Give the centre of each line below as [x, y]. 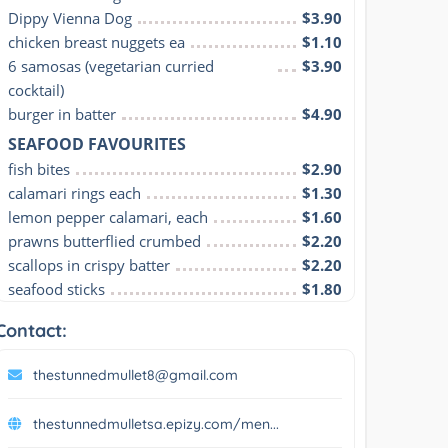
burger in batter [62, 113]
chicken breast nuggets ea [97, 41]
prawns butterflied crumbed [105, 240]
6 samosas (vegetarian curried [111, 65]
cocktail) [36, 89]
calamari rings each [75, 192]
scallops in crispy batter [89, 264]
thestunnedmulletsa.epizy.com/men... [156, 423]
